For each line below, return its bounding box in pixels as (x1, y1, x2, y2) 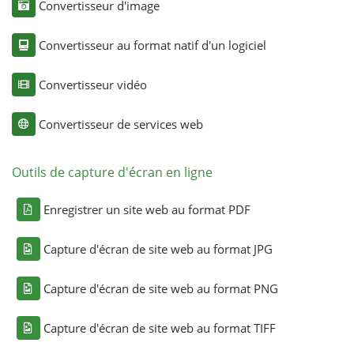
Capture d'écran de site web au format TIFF (43, 319, 276, 336)
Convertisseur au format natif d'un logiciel (38, 36, 266, 53)
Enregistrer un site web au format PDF (43, 201, 250, 217)
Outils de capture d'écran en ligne (11, 163, 213, 181)
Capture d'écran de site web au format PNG (43, 280, 278, 296)
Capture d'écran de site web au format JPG (43, 240, 273, 257)
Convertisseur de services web (38, 115, 203, 132)
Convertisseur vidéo (38, 76, 147, 92)
